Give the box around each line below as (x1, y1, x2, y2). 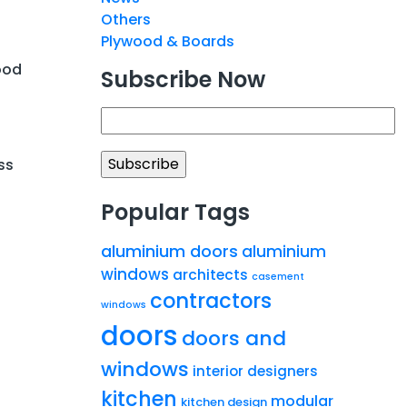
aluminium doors (101, 239, 238, 263)
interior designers (193, 361, 318, 381)
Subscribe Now (101, 64, 265, 94)
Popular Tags (101, 196, 250, 227)
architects (173, 264, 248, 284)
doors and (182, 323, 286, 352)
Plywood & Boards (101, 30, 234, 52)
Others (101, 8, 151, 30)
